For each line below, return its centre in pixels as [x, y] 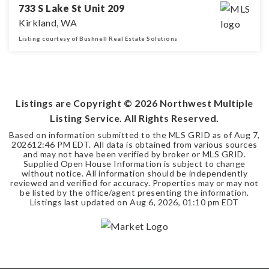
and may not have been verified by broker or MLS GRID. [134, 154]
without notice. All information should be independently [134, 174]
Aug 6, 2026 [154, 202]
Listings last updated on [80, 202]
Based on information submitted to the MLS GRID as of [122, 135]
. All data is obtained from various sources [173, 145]
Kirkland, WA [48, 23]
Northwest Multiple [205, 103]
